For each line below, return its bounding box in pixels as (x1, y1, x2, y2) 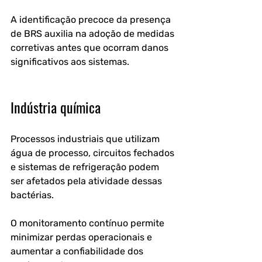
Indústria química (11, 96, 101, 118)
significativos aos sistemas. (11, 56, 132, 67)
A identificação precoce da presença (11, 14, 173, 25)
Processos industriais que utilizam (11, 133, 162, 144)
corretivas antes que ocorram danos (11, 42, 171, 53)
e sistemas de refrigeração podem (11, 161, 161, 173)
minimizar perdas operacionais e (11, 232, 154, 243)
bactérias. (11, 189, 54, 201)
